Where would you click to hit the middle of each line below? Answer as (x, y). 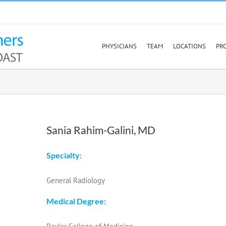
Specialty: (64, 155)
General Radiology (76, 181)
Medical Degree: (76, 201)
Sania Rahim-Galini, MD (101, 130)
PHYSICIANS (119, 46)
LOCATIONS (189, 46)
